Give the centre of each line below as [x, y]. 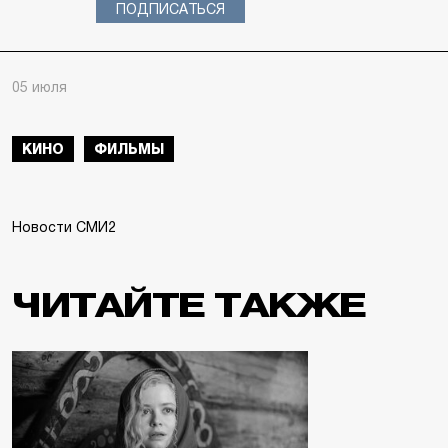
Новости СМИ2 [64, 226]
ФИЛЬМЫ [129, 148]
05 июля [39, 86]
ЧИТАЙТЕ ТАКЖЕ [188, 305]
